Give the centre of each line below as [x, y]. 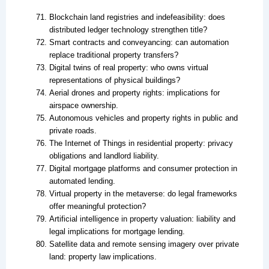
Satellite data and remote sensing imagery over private [144, 244]
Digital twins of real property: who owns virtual [128, 67]
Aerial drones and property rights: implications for [134, 92]
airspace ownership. [83, 105]
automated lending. [82, 181]
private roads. [73, 130]
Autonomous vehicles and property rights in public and [143, 118]
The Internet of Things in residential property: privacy [141, 143]
